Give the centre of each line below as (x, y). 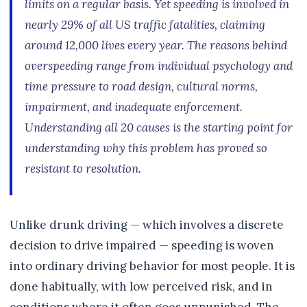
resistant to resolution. (83, 169)
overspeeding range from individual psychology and (159, 66)
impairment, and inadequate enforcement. (134, 107)
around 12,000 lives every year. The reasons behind (156, 46)
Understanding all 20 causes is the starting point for (159, 128)
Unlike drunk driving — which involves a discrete (147, 225)
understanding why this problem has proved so (146, 148)
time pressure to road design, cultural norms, (141, 87)
